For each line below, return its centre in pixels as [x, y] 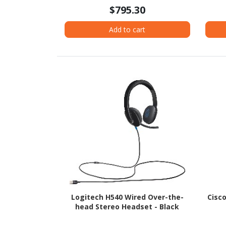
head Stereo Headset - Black [127, 207]
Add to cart [127, 29]
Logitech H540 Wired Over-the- [127, 197]
